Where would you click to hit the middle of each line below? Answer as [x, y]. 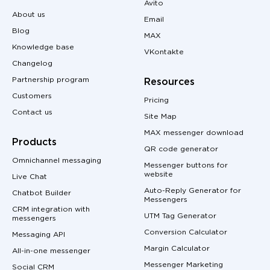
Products [34, 142]
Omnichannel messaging [57, 160]
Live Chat [30, 177]
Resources [169, 82]
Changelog [32, 63]
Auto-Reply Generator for [193, 190]
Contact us [32, 112]
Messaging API [39, 234]
